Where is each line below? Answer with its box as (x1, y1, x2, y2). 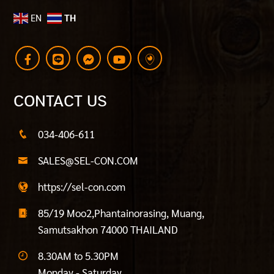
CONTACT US (13, 92, 108, 109)
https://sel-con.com (38, 179, 126, 193)
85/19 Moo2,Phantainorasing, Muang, (38, 206, 205, 220)
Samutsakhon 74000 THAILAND (38, 222, 179, 236)
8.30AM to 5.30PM (38, 248, 119, 262)
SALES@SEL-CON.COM (38, 153, 139, 167)
